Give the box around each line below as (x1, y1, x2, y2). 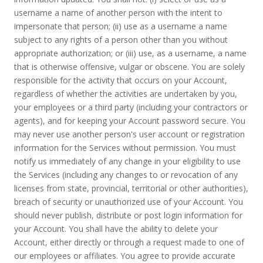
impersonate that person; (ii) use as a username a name (14, 21, 227, 32)
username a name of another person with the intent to (14, 7, 222, 18)
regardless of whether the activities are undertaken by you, (14, 88, 237, 99)
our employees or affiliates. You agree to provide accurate (14, 250, 235, 261)
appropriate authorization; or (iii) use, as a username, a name (14, 48, 247, 59)
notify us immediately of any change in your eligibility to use (14, 156, 241, 167)
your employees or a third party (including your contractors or (14, 102, 248, 113)
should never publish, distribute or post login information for (14, 210, 242, 221)
